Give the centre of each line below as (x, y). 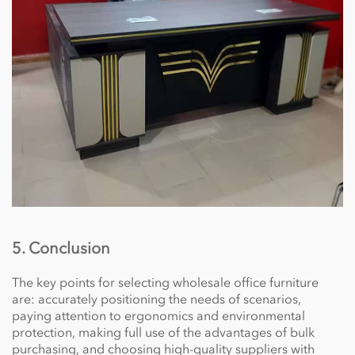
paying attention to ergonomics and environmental (158, 316)
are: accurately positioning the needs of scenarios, (157, 299)
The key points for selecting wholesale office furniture (165, 282)
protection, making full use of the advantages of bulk (163, 332)
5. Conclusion (61, 248)
